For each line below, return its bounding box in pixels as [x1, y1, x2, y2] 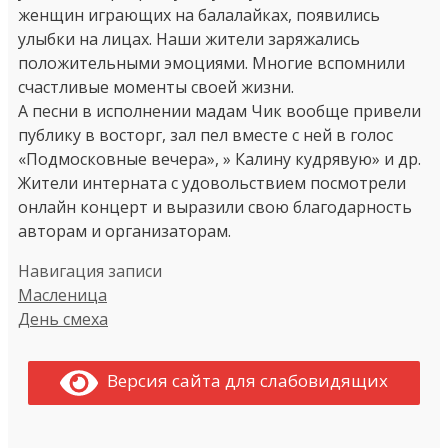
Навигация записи [18, 259, 162, 282]
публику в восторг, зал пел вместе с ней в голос [18, 123, 393, 146]
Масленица [18, 283, 107, 306]
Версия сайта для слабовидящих [98, 369, 389, 393]
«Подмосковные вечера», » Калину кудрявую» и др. [18, 147, 421, 170]
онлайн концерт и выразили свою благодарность [18, 195, 412, 218]
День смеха [18, 307, 108, 330]
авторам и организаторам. [18, 219, 231, 242]
